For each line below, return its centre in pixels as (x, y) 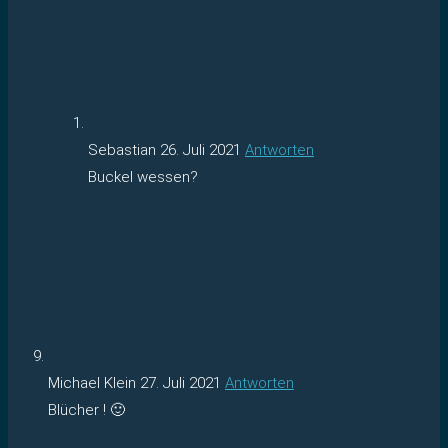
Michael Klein (94, 382)
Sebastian (124, 149)
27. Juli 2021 (180, 382)
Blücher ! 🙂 (86, 409)
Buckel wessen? (143, 176)
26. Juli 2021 (200, 149)
